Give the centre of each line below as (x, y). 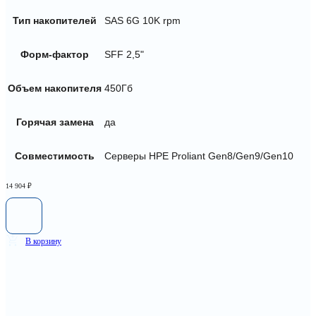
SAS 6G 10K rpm (142, 21)
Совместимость (55, 156)
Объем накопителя (55, 89)
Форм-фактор (55, 55)
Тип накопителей (55, 21)
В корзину (43, 241)
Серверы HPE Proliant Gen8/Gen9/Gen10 (199, 156)
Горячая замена (55, 122)
